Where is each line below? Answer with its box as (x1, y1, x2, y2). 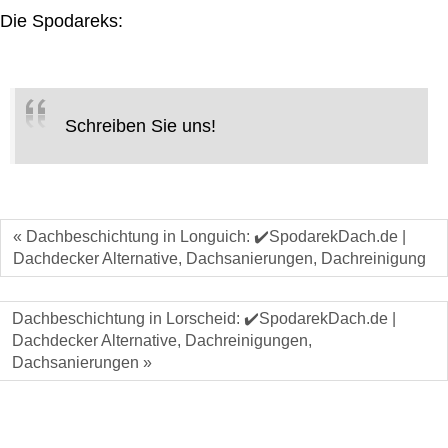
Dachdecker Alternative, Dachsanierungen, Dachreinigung (13, 249, 426, 267)
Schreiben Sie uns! (65, 115, 216, 136)
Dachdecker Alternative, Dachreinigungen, (12, 331, 312, 349)
